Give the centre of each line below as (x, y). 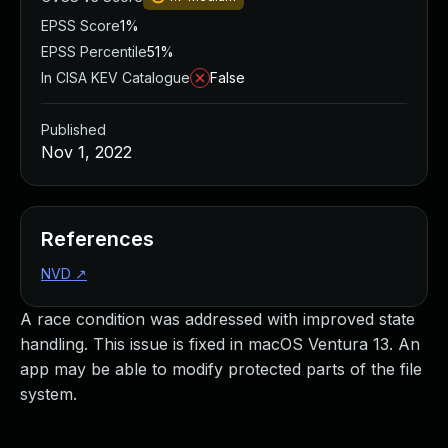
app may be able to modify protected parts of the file (221, 369)
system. (48, 394)
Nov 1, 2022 (86, 152)
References (97, 239)
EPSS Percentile (94, 51)
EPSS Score (80, 25)
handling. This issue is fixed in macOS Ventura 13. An (220, 344)
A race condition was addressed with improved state (217, 319)
